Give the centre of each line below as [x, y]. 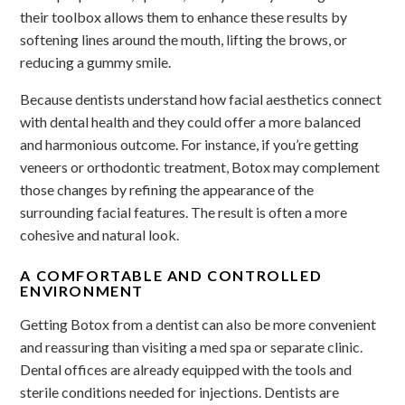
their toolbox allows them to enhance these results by [184, 16]
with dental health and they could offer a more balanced [191, 121]
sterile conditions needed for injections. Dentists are [180, 391]
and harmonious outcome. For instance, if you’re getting [190, 144]
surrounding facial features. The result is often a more [184, 212]
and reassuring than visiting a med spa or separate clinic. [192, 346]
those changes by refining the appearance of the [167, 189]
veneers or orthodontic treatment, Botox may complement [200, 166]
